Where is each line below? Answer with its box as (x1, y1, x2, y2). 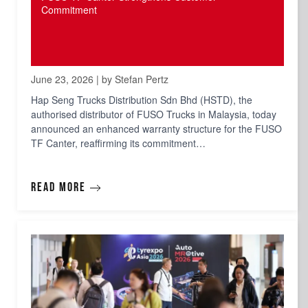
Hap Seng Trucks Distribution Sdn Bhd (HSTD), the (31, 93, 252, 107)
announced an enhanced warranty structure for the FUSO (31, 122, 282, 135)
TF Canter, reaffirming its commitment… (31, 136, 206, 150)
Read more (31, 180, 86, 195)
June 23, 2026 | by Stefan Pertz (31, 72, 168, 86)
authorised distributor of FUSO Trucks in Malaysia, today (31, 107, 276, 121)
